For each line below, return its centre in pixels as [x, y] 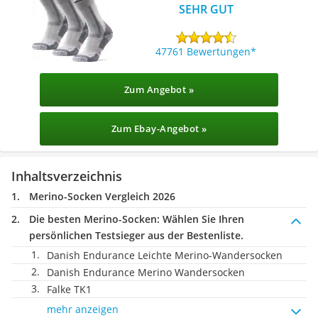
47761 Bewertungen [203, 51]
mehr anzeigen [83, 309]
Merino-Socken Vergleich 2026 [102, 196]
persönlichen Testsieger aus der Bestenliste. [136, 235]
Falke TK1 [69, 289]
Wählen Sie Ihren [202, 219]
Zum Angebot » [159, 89]
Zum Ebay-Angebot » [159, 128]
